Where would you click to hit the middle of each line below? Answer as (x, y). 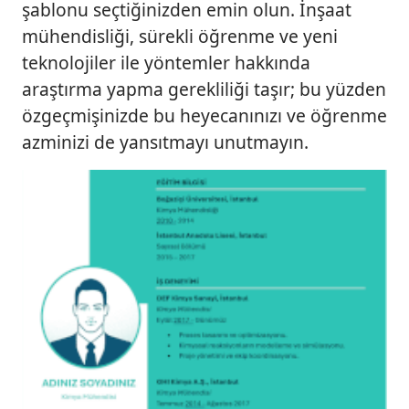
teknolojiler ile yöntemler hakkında (166, 63)
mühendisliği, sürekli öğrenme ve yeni (180, 37)
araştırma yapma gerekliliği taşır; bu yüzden (204, 89)
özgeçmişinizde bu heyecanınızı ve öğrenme (204, 116)
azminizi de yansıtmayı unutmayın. (165, 142)
